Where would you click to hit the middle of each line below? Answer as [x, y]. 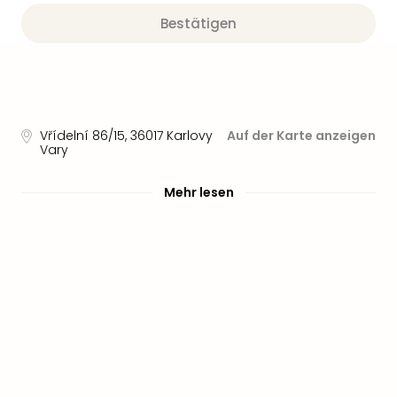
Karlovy [190, 136]
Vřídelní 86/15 [82, 136]
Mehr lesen [198, 192]
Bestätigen [198, 23]
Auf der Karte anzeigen [301, 136]
